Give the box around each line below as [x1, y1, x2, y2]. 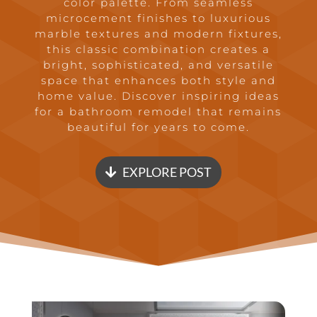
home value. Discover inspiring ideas [37, 89, 279, 103]
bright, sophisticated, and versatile [42, 58, 274, 71]
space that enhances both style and [40, 74, 276, 87]
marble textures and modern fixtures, [34, 27, 282, 40]
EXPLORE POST [122, 164, 212, 180]
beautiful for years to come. [67, 120, 250, 134]
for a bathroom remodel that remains [35, 105, 282, 118]
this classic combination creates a [46, 42, 270, 56]
